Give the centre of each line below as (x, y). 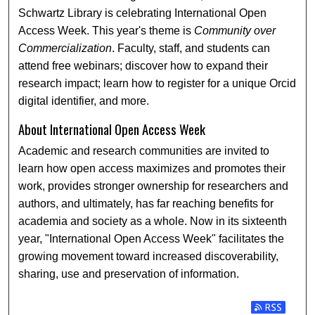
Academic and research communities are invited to (144, 151)
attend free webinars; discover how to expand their (143, 66)
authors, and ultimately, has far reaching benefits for (146, 204)
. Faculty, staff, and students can (191, 49)
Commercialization (65, 49)
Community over (235, 31)
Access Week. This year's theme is (107, 31)
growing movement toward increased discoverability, (149, 256)
